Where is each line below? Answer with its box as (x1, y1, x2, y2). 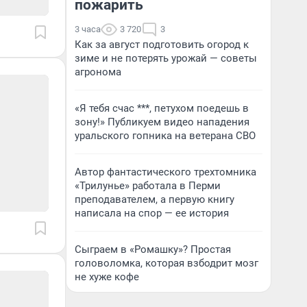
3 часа (75, 24, 101, 34)
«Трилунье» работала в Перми (75, 180, 221, 192)
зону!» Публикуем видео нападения (75, 116, 249, 128)
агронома (75, 66, 121, 78)
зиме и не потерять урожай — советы (75, 52, 257, 64)
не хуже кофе (75, 271, 139, 283)
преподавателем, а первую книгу (75, 193, 234, 206)
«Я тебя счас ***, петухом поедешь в (75, 102, 249, 114)
